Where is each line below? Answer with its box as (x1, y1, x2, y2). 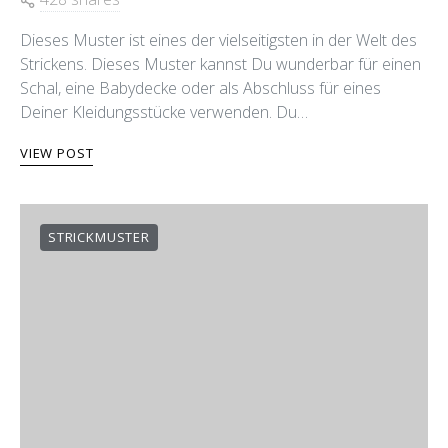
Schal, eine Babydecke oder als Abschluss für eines (20, 77, 381, 99)
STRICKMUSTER (48, 228, 150, 246)
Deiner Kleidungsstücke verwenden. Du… (20, 101, 308, 123)
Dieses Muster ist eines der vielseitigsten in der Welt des (20, 29, 417, 51)
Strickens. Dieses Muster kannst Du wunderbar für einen (20, 53, 421, 75)
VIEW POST (20, 144, 94, 162)
